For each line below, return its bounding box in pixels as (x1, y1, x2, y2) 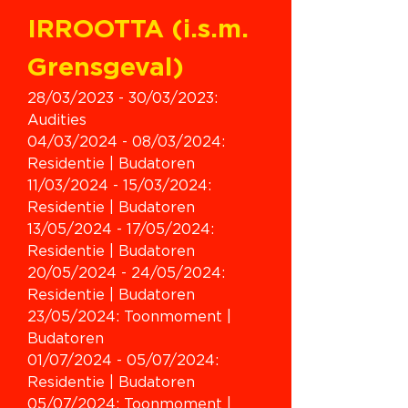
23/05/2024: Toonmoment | (27, 310, 236, 324)
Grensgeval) (27, 56, 184, 81)
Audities (27, 113, 87, 127)
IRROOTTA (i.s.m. (27, 17, 256, 43)
